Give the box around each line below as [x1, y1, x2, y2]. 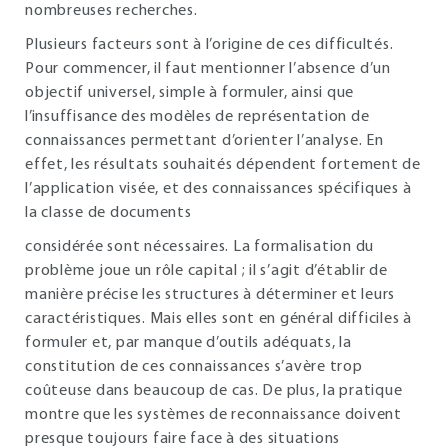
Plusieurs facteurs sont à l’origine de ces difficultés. [25, 37, 394, 53]
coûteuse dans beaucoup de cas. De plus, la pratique [25, 383, 403, 399]
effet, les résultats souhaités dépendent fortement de [25, 157, 421, 173]
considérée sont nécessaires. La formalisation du [25, 239, 374, 255]
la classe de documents [25, 205, 192, 221]
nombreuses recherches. [25, 3, 198, 19]
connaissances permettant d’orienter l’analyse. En [25, 133, 384, 149]
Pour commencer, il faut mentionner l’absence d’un [25, 61, 391, 77]
